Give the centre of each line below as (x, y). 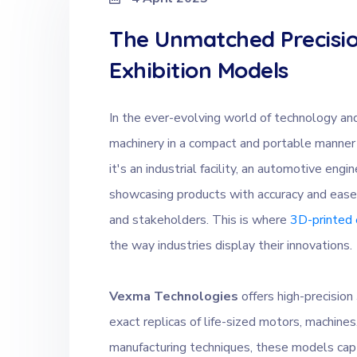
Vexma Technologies (174, 297)
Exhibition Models (199, 70)
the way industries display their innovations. (231, 246)
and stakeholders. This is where (200, 220)
